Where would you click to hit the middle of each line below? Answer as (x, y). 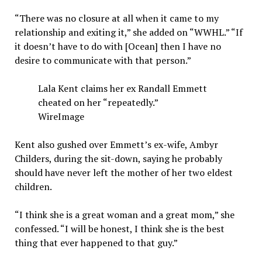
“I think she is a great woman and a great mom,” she (124, 214)
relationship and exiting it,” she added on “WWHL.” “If (128, 32)
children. (33, 186)
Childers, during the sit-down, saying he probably (118, 158)
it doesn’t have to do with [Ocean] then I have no (118, 46)
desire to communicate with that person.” (103, 60)
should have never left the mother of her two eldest (123, 172)
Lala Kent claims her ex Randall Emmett (122, 88)
